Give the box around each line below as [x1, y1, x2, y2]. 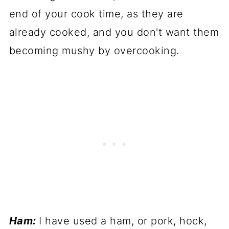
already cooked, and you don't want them [9, 26, 219, 39]
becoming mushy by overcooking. [9, 44, 179, 57]
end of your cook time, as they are [9, 8, 184, 20]
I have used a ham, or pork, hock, [39, 215, 207, 227]
